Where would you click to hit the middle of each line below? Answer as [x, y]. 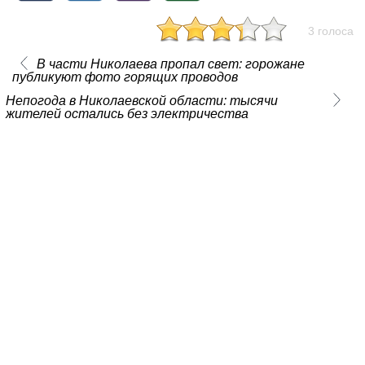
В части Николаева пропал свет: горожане [170, 64]
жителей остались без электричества [127, 113]
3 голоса [331, 31]
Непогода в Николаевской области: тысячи [142, 100]
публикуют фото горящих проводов [125, 77]
